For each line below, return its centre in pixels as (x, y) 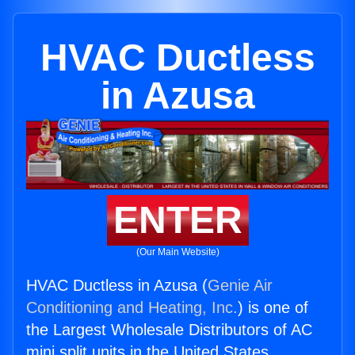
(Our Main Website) (177, 252)
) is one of (273, 308)
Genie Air (240, 286)
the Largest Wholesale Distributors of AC (169, 330)
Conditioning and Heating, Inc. (132, 308)
